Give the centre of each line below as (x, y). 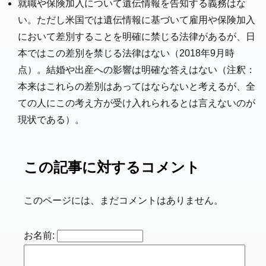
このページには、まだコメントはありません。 (123, 201)
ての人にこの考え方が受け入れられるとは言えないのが (137, 103)
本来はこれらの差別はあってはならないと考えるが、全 (137, 87)
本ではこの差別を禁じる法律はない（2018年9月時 (126, 53)
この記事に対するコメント (112, 167)
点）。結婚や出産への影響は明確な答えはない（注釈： (137, 70)
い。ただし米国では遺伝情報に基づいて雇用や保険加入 (137, 20)
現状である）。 (51, 120)
